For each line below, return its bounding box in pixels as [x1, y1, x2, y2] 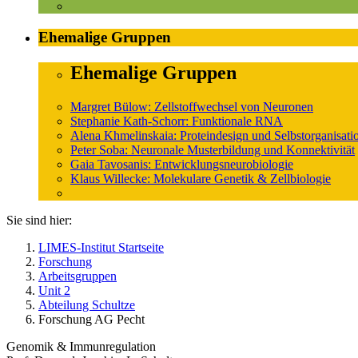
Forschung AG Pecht [38, 312, 145, 326]
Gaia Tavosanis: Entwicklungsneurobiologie [70, 157, 293, 171]
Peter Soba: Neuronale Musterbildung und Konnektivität [70, 142, 355, 157]
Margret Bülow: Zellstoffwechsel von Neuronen [70, 99, 313, 113]
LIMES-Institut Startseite [38, 240, 164, 254]
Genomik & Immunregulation [6, 339, 156, 353]
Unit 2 [38, 283, 70, 297]
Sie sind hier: [6, 213, 72, 227]
